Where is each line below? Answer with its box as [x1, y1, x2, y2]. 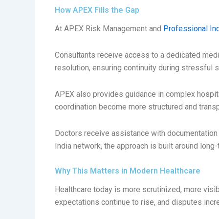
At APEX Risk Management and [55, 24, 163, 34]
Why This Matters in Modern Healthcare [55, 166, 200, 176]
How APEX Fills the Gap [55, 5, 139, 15]
